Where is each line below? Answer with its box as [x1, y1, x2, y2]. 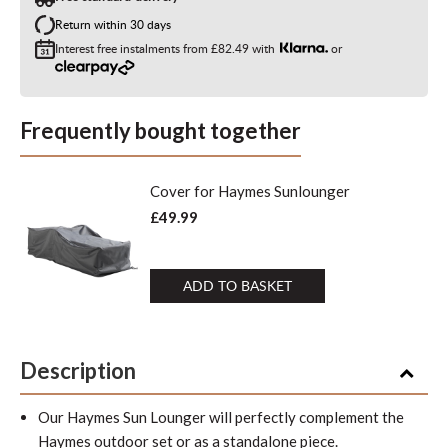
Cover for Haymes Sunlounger [150, 182, 350, 200]
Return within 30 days [55, 16, 171, 33]
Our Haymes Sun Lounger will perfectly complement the [38, 408, 404, 426]
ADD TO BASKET [182, 276, 292, 295]
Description [20, 357, 136, 384]
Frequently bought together [20, 117, 301, 144]
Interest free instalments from [55, 40, 211, 57]
